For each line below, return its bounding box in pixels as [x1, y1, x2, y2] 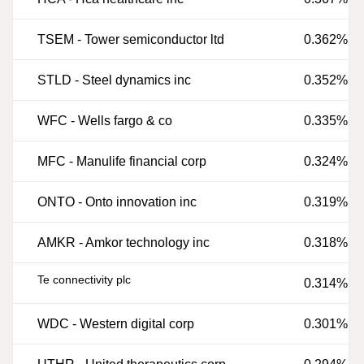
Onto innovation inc [85, 195, 197, 209]
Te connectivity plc [37, 273, 131, 286]
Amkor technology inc [85, 236, 210, 249]
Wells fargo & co [78, 114, 172, 128]
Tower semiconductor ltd [84, 32, 224, 46]
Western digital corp [80, 317, 194, 331]
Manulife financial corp [76, 154, 206, 168]
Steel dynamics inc [82, 73, 191, 87]
